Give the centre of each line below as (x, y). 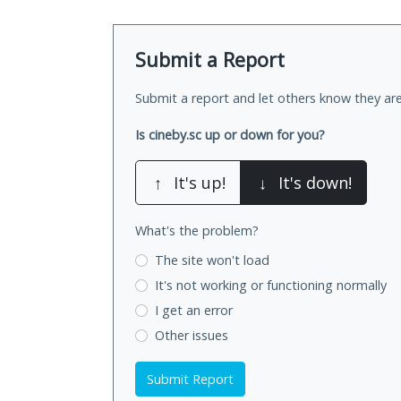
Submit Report (190, 379)
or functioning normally (318, 286)
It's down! (315, 183)
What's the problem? (197, 231)
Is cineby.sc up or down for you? (230, 135)
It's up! (200, 183)
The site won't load (212, 260)
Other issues (191, 335)
